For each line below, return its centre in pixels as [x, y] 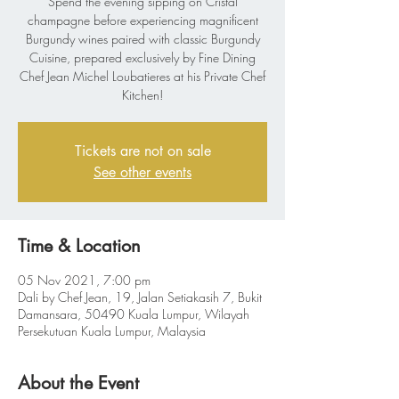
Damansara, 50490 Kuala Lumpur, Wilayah [134, 314]
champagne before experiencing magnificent [142, 20]
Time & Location [79, 246]
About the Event [78, 383]
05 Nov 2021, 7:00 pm [84, 280]
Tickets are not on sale [142, 151]
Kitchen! [142, 95]
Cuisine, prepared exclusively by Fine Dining [142, 57]
